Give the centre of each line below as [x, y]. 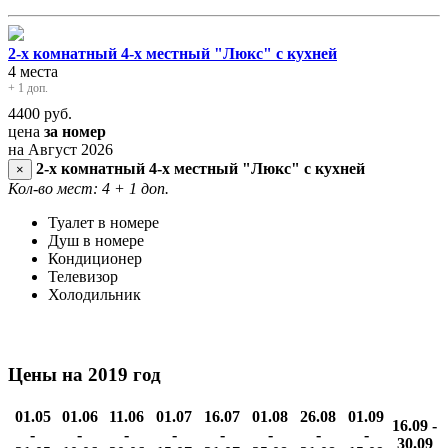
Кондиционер [95, 259]
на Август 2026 [60, 150]
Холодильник [94, 295]
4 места [33, 72]
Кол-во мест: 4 [59, 189]
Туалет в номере [103, 223]
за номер [75, 132]
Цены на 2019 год [84, 375]
